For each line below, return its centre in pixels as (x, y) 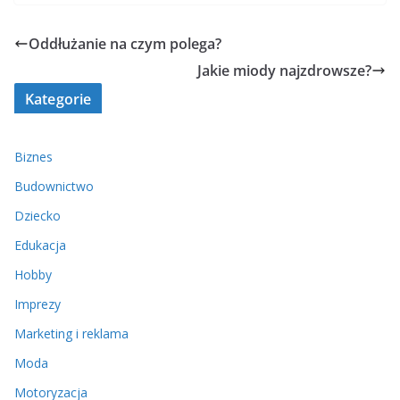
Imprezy (37, 304)
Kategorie (58, 100)
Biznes (33, 157)
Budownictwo (54, 187)
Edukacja (40, 246)
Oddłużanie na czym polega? (125, 44)
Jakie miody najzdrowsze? (284, 71)
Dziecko (37, 216)
